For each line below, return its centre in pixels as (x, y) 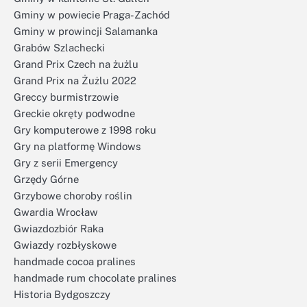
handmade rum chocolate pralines (95, 278)
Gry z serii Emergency (66, 163)
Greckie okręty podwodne (74, 113)
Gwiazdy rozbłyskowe (65, 245)
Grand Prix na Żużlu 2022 (75, 81)
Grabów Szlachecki (59, 48)
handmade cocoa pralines (75, 261)
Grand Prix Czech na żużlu (76, 64)
